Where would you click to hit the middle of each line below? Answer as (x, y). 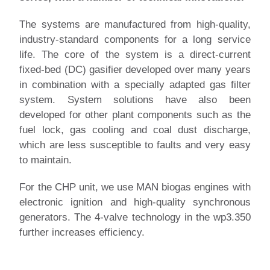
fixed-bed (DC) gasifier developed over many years (135, 70)
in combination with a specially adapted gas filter (135, 85)
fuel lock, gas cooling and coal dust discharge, (135, 130)
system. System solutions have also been (135, 100)
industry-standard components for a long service (135, 40)
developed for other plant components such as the (135, 115)
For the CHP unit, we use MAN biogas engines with (135, 187)
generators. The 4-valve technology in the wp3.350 (135, 218)
